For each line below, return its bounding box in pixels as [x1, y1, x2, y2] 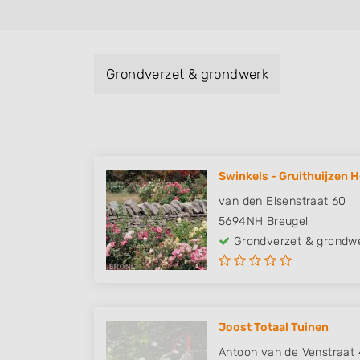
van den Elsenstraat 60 [219, 194, 346, 209]
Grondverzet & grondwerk [106, 66, 269, 83]
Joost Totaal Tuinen [219, 321, 329, 335]
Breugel [266, 215, 309, 229]
